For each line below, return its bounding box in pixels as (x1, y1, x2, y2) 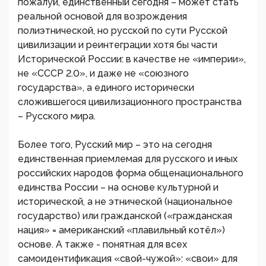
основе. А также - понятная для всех (18, 239, 187, 250)
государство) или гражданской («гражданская (18, 210, 232, 221)
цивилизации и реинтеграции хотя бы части (18, 39, 217, 50)
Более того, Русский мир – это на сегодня (18, 139, 212, 150)
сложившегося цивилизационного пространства (18, 96, 242, 107)
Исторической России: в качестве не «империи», (18, 53, 246, 65)
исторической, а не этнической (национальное (18, 196, 233, 207)
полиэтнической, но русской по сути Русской (18, 25, 227, 36)
